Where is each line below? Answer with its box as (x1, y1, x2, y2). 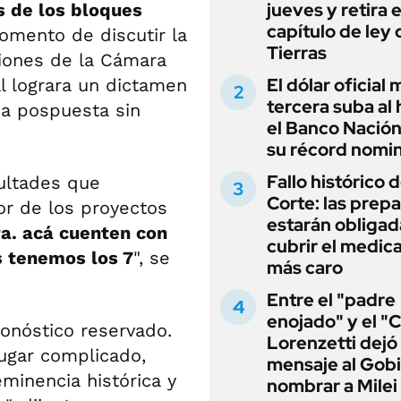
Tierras (267, 41, 327, 64)
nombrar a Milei (267, 374, 397, 397)
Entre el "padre (267, 288, 396, 311)
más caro (267, 256, 343, 279)
